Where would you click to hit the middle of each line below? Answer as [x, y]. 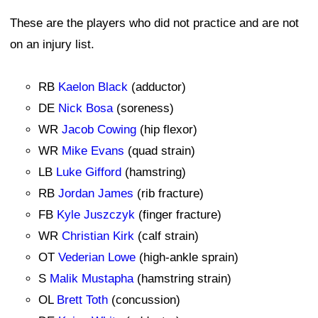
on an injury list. [52, 44]
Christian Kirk [98, 236]
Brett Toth [82, 300]
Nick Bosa [86, 108]
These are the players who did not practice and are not [154, 23]
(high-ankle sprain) [187, 257]
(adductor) [157, 87]
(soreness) [143, 108]
